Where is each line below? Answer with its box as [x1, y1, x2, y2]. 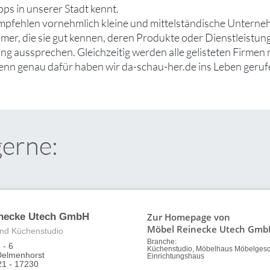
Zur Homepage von [147, 210, 230, 224]
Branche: [147, 238, 177, 246]
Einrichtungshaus [147, 253, 204, 260]
